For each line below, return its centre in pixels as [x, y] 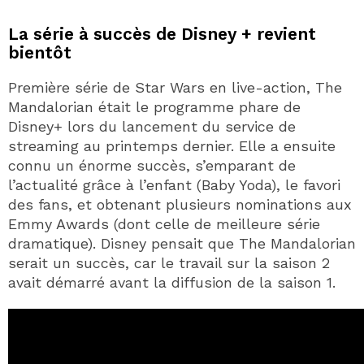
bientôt [40, 52]
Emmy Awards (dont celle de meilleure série [164, 223]
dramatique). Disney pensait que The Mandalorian [182, 243]
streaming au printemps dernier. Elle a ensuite [172, 145]
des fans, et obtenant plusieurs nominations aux [180, 204]
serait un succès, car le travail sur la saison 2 [169, 262]
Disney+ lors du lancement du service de [152, 126]
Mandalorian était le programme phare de [154, 106]
